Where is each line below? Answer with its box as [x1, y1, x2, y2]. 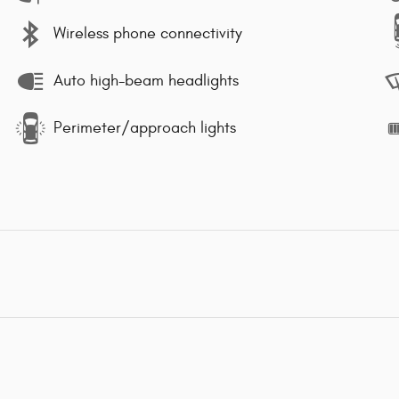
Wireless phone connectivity [53, 24, 242, 44]
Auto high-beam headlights [53, 71, 239, 91]
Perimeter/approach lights [53, 118, 236, 138]
